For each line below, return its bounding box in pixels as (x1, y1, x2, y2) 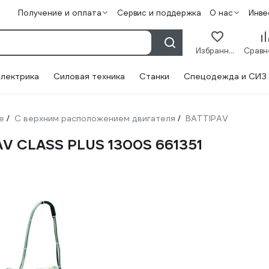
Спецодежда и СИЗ (184, 71, 267, 82)
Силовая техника (53, 71, 125, 82)
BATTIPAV (186, 113, 228, 124)
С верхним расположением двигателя (14, 113, 175, 124)
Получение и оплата (17, 8, 101, 18)
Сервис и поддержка (116, 8, 201, 18)
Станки (139, 71, 169, 82)
